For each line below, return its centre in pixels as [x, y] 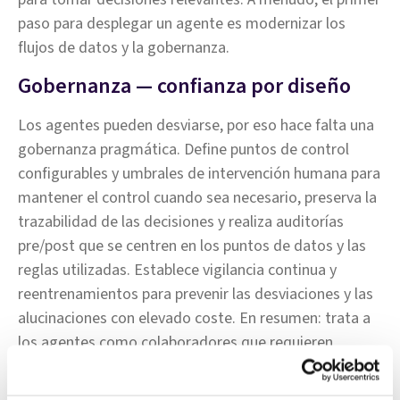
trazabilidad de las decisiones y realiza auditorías [181, 222]
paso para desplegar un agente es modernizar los [182, 24]
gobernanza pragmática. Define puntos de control [183, 150]
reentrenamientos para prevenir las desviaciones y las [196, 294]
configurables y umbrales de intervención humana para [199, 174]
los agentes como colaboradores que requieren [175, 342]
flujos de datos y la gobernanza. [124, 48]
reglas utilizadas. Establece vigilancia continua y [177, 270]
